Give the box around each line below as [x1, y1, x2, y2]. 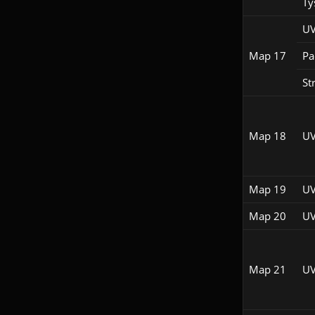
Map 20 [248, 209, 286, 224]
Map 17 [248, 49, 286, 63]
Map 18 [248, 129, 286, 143]
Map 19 [248, 182, 286, 197]
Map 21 [248, 262, 286, 277]
